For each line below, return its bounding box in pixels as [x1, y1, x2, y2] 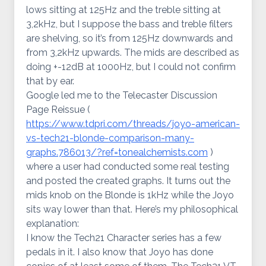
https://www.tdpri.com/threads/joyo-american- [26, 118, 240, 129]
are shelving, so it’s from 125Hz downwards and [26, 33, 233, 44]
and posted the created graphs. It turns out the [26, 175, 230, 186]
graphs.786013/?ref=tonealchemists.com [26, 147, 208, 158]
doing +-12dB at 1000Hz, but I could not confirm [26, 61, 236, 72]
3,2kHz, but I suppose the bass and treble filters [26, 18, 233, 30]
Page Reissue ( [26, 104, 90, 115]
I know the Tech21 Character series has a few [26, 232, 221, 243]
